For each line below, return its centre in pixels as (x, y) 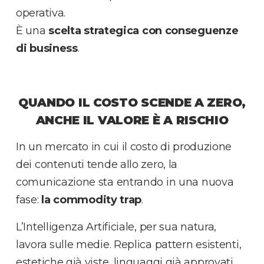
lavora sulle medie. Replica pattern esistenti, (129, 244)
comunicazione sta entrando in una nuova (125, 182)
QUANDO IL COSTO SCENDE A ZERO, (132, 102)
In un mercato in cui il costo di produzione (124, 146)
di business (47, 48)
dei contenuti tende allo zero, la (97, 164)
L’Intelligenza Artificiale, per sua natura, (116, 227)
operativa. (41, 13)
